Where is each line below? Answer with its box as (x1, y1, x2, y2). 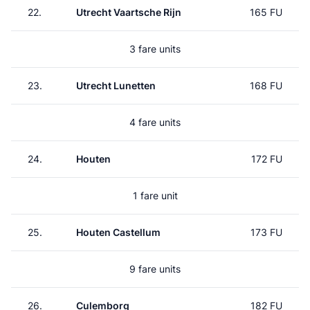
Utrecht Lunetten (76, 80, 156, 91)
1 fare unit (132, 190, 178, 201)
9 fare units (129, 263, 181, 275)
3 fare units (129, 43, 181, 55)
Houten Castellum (76, 226, 161, 238)
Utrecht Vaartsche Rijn (76, 6, 181, 18)
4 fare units (129, 116, 181, 128)
